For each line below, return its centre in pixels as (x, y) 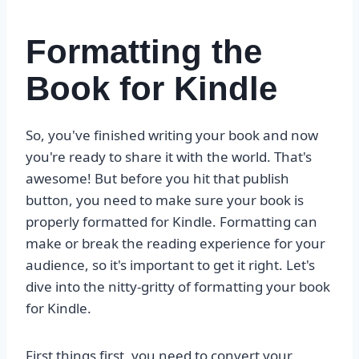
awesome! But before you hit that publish (157, 179)
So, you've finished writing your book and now (172, 135)
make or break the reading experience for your (175, 244)
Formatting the (144, 52)
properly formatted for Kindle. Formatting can (171, 222)
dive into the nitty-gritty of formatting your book (178, 287)
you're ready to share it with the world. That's (169, 157)
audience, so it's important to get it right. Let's (170, 265)
